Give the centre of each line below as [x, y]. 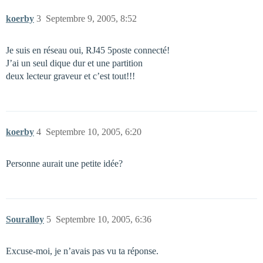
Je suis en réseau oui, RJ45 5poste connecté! [88, 50]
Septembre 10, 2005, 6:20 [94, 132]
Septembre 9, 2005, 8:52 [91, 18]
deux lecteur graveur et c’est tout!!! [70, 76]
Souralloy [25, 219]
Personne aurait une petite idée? [64, 163]
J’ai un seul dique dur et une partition [74, 63]
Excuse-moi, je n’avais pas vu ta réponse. [82, 251]
